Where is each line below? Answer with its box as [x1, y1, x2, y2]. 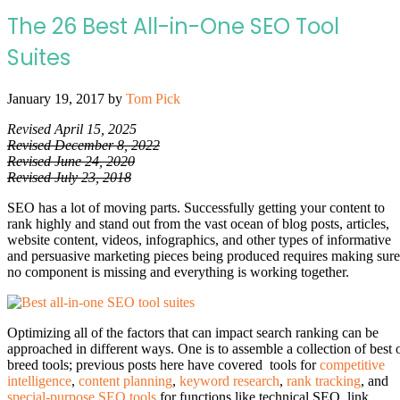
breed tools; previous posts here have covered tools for [7, 356, 320, 372]
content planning [79, 372, 172, 388]
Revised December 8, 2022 [7, 137, 160, 153]
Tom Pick [126, 90, 180, 106]
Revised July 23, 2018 [7, 169, 131, 185]
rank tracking [287, 372, 361, 388]
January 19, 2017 [7, 90, 104, 106]
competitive [320, 356, 385, 372]
